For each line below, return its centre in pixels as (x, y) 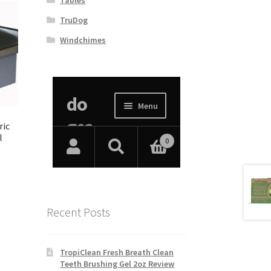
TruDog (74, 20)
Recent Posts (78, 212)
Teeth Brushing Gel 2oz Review (117, 263)
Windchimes (83, 40)
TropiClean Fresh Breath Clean (117, 252)
